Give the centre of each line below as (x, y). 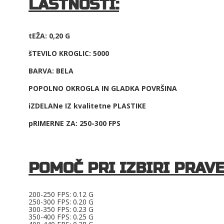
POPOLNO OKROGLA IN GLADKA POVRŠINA (103, 88)
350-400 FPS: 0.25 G (61, 217)
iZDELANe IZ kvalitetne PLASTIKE (87, 106)
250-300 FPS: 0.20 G (61, 202)
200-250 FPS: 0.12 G (61, 194)
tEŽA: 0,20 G (49, 36)
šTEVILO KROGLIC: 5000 (69, 53)
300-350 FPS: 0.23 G (61, 209)
